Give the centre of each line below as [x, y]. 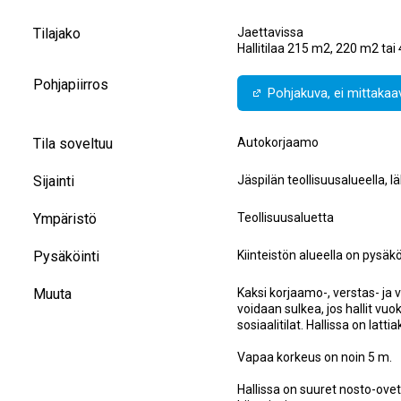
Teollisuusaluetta [285, 218]
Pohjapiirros [71, 85]
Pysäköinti [67, 257]
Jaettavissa [270, 33]
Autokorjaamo [277, 143]
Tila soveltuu [73, 144]
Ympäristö [65, 219]
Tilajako [57, 34]
